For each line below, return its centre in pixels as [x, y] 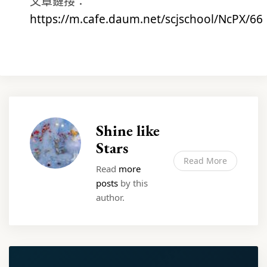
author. [110, 197]
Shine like [128, 131]
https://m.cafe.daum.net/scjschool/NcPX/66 [146, 19]
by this [133, 183]
